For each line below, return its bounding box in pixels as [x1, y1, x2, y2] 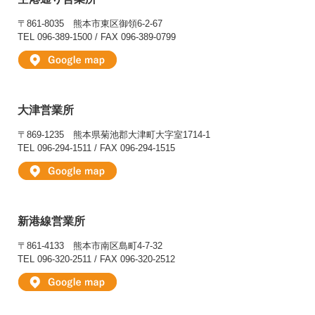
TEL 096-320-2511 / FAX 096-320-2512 [18, 254, 175, 265]
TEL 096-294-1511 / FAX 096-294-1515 [18, 143, 175, 154]
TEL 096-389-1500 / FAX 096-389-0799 [18, 32, 176, 43]
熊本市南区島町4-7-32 [73, 240, 162, 252]
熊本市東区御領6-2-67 [73, 18, 162, 30]
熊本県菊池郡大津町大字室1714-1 [73, 129, 210, 141]
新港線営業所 [18, 215, 85, 228]
